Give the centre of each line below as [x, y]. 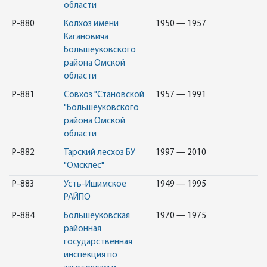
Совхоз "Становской [104, 95]
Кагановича [86, 37]
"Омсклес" [84, 166]
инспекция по [90, 255]
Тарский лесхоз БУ [99, 153]
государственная [98, 242]
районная [82, 229]
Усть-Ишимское [95, 184]
